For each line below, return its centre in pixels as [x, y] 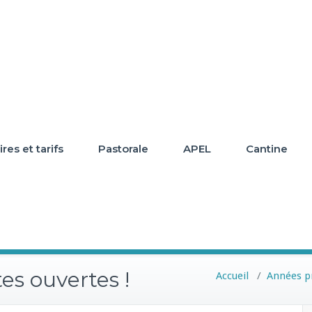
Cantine [267, 149]
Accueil [232, 276]
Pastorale [123, 149]
